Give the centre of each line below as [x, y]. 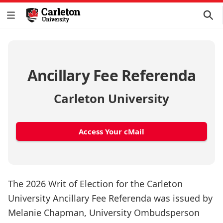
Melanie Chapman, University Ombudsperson [104, 213]
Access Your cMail [111, 131]
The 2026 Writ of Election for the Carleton [95, 184]
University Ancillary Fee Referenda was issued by [110, 198]
